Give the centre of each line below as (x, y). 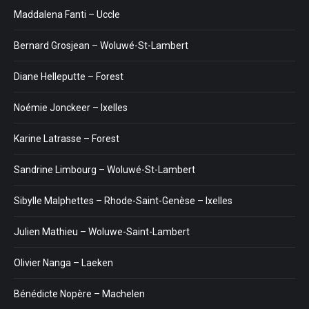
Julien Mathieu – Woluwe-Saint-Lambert (102, 232)
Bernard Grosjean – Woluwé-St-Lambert (101, 46)
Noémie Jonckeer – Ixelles (71, 108)
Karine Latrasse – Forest (67, 139)
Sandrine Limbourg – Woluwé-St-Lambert (104, 170)
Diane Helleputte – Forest (69, 77)
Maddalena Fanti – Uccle (67, 14)
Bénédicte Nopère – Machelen (79, 294)
